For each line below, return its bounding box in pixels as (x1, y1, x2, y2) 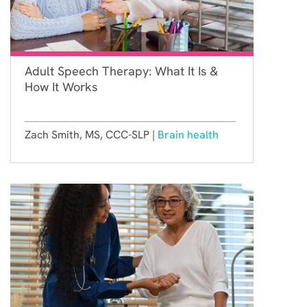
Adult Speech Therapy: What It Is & (25, 62, 218, 79)
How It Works (25, 78, 97, 95)
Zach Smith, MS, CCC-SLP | (25, 127, 158, 142)
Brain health (158, 127, 219, 142)
